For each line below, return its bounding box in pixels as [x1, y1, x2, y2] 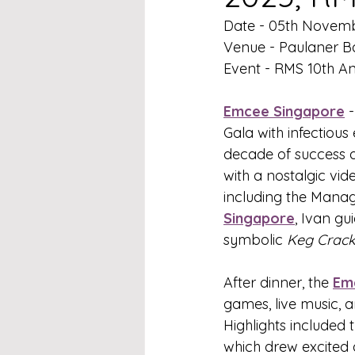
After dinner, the [223, 273, 333, 292]
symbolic [223, 231, 287, 249]
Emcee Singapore [223, 102, 345, 120]
